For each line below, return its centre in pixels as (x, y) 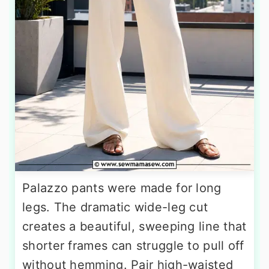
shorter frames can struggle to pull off (133, 246)
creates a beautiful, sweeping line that (134, 227)
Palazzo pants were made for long (122, 188)
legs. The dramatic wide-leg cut (115, 207)
